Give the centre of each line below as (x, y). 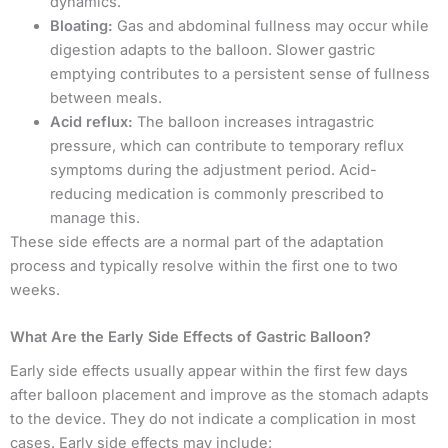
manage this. (95, 218)
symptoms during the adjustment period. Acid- (213, 170)
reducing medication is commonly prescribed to (217, 194)
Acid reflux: (91, 122)
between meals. (106, 98)
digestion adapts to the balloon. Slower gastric (212, 50)
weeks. (35, 290)
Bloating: (81, 26)
